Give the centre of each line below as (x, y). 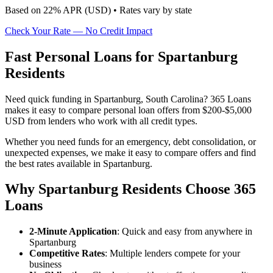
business (45, 264)
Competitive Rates (67, 253)
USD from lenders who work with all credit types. (101, 121)
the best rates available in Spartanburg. (79, 163)
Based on (24, 10)
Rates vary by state (156, 10)
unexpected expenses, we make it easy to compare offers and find (130, 152)
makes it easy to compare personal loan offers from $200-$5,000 (128, 110)
